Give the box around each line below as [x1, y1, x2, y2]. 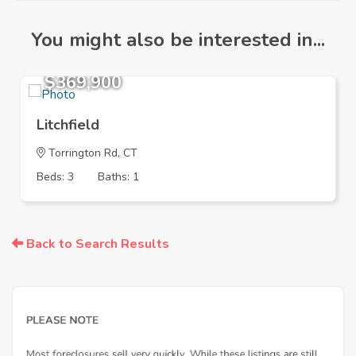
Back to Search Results [23, 235, 169, 253]
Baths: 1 [98, 169, 139, 185]
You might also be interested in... [31, 27, 325, 53]
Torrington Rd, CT [45, 145, 137, 161]
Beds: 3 [37, 169, 74, 185]
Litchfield [37, 115, 99, 135]
